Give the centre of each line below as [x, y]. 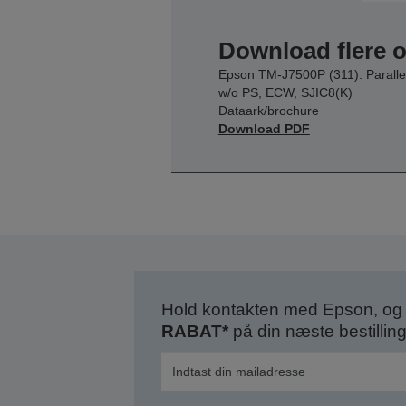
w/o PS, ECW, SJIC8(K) [285, 93]
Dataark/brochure [268, 111]
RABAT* [194, 332]
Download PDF [264, 129]
